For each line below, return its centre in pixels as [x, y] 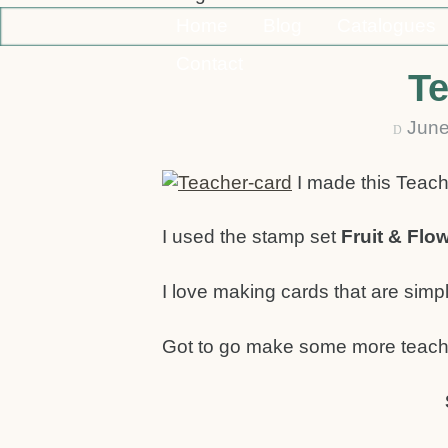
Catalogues [386, 25]
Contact [210, 63]
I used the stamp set [251, 237]
